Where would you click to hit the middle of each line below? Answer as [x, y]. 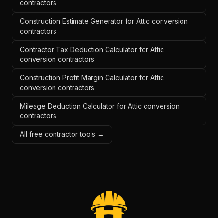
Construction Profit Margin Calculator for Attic [92, 78]
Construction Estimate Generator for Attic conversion [104, 21]
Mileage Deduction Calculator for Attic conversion [100, 106]
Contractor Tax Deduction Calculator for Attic [92, 49]
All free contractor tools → [62, 134]
